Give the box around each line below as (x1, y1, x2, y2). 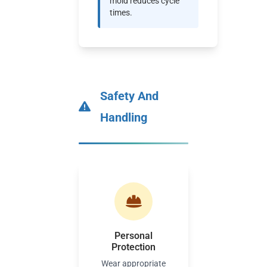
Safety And (100, 89, 159, 103)
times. (110, 8, 132, 17)
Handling (100, 110, 147, 125)
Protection (111, 241, 156, 253)
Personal (114, 230, 153, 241)
